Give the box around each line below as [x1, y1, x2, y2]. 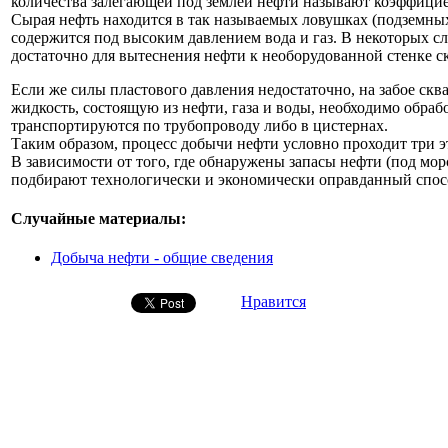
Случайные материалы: [11, 210, 186, 228]
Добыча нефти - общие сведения [51, 249, 273, 267]
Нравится [241, 293, 306, 311]
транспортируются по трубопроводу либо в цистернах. [11, 116, 388, 134]
